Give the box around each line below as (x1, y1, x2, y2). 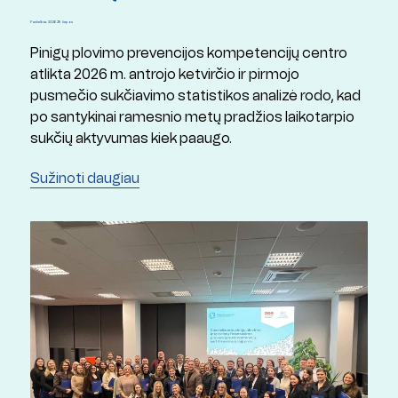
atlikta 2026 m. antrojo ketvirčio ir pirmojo (29, 64, 299, 84)
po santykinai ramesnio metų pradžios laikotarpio (29, 107, 354, 126)
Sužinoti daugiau (29, 168, 139, 187)
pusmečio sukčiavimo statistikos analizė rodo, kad (29, 85, 361, 105)
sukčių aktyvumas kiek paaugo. (29, 128, 235, 147)
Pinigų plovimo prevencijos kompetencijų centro (29, 43, 347, 62)
